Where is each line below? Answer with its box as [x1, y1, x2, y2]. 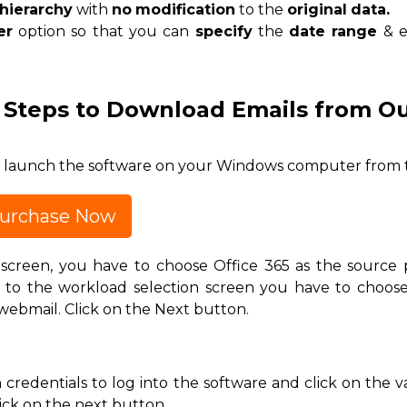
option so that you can [12, 23, 195, 41]
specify [194, 23, 253, 41]
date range [289, 23, 378, 41]
